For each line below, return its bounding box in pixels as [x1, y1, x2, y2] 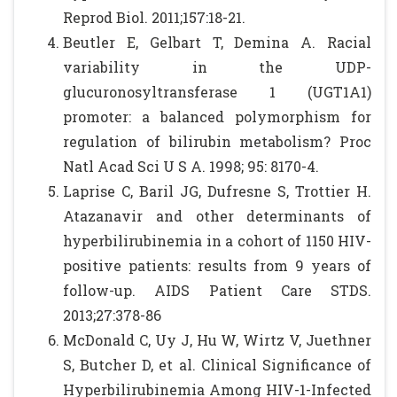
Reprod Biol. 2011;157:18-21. [63, 8, 245, 27]
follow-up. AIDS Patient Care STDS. [63, 281, 371, 300]
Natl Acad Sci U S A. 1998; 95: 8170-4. [63, 157, 319, 175]
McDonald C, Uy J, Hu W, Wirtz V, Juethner [63, 331, 371, 349]
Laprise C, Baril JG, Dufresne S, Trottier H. [63, 182, 371, 200]
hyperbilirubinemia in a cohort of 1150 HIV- [63, 231, 371, 250]
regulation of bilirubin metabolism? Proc [63, 132, 371, 151]
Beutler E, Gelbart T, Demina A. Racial [63, 33, 371, 51]
